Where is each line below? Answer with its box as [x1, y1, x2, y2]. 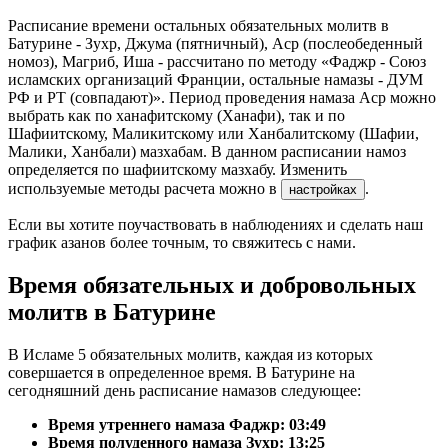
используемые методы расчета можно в [8, 180, 281, 198]
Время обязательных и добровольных [8, 272, 416, 299]
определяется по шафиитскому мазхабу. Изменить [8, 161, 347, 179]
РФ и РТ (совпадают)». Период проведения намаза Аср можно [8, 89, 436, 107]
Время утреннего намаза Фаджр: [48, 416, 289, 434]
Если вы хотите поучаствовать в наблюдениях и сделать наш [8, 216, 423, 234]
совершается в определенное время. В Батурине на [8, 364, 355, 382]
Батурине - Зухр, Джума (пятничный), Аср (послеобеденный [8, 35, 423, 53]
